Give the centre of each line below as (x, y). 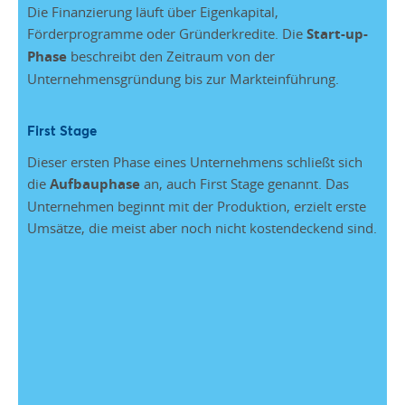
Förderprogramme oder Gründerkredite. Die (167, 33)
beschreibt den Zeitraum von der (171, 56)
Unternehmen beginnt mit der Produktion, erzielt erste (197, 207)
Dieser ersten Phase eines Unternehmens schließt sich (195, 162)
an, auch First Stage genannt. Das (245, 184)
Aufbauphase (95, 184)
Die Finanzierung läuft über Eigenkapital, (153, 11)
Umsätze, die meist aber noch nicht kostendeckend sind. (202, 228)
